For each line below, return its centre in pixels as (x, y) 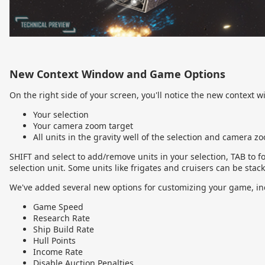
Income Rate (58, 252)
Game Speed (58, 207)
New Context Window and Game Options (117, 74)
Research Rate (62, 218)
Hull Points (54, 241)
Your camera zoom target (83, 126)
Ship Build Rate (64, 230)
